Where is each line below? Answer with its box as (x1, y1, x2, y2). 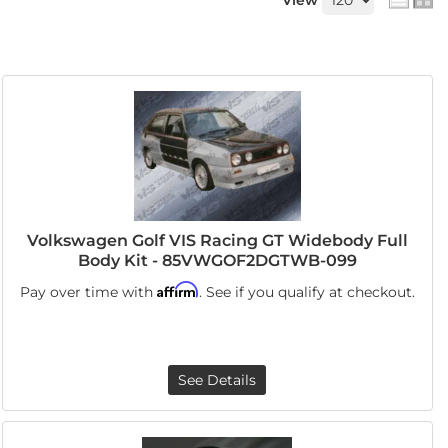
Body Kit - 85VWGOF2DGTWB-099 (77, 251, 357, 270)
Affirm (156, 281, 199, 298)
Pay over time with (19, 283, 157, 301)
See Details (178, 371, 257, 389)
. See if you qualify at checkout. (198, 283, 415, 301)
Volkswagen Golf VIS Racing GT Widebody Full (26, 231, 408, 250)
